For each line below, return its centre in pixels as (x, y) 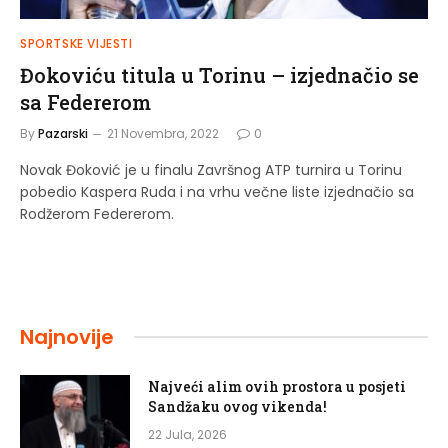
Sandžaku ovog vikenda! (237, 406)
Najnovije (67, 336)
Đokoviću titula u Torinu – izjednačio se (219, 74)
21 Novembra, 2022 (163, 133)
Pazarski (63, 133)
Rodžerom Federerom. (97, 213)
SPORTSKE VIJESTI (76, 43)
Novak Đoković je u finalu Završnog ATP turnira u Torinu (211, 169)
